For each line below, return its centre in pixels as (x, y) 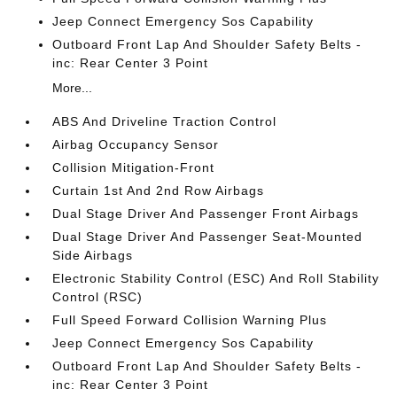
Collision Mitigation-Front (134, 167)
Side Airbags (93, 255)
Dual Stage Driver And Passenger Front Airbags (206, 214)
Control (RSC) (98, 297)
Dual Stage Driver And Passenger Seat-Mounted (208, 237)
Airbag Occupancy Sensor (136, 144)
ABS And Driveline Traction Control (165, 121)
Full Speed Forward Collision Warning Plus (190, 320)
